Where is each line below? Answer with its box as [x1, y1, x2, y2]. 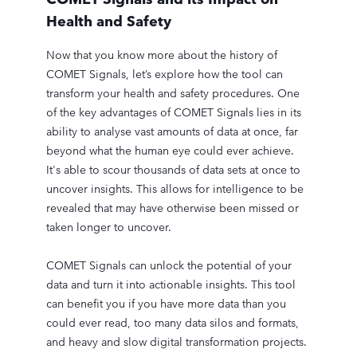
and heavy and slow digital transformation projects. [45, 335, 307, 349]
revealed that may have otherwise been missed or [45, 201, 299, 215]
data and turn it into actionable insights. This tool [45, 277, 296, 292]
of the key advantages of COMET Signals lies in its [45, 105, 301, 120]
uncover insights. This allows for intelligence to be [45, 182, 304, 196]
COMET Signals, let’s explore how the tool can [45, 67, 283, 81]
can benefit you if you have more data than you [45, 296, 286, 311]
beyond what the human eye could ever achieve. [45, 143, 294, 158]
